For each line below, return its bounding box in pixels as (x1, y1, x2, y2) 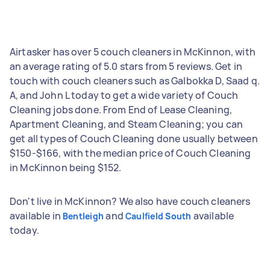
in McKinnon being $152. (10, 160, 122, 174)
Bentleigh (62, 210, 104, 222)
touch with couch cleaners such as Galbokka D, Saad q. (10, 74, 260, 87)
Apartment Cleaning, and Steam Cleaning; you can (10, 117, 243, 131)
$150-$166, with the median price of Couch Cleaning (10, 146, 251, 160)
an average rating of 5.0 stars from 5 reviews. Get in (10, 59, 242, 73)
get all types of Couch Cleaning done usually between (10, 131, 258, 145)
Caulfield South (125, 210, 192, 222)
